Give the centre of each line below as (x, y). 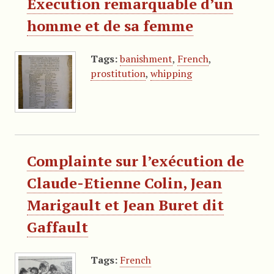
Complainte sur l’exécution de (135, 161)
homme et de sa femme (110, 25)
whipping (171, 73)
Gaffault (57, 227)
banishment (146, 58)
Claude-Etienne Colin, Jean (124, 183)
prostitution (118, 73)
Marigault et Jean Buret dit (125, 205)
